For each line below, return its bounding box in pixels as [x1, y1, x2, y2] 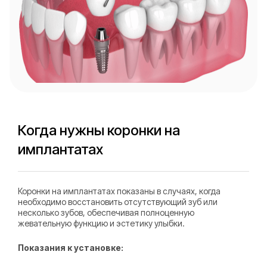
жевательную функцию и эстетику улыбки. [18, 218, 185, 229]
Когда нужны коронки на [18, 122, 180, 139]
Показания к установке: [18, 242, 123, 253]
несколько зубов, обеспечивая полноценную [18, 207, 194, 218]
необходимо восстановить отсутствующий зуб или [18, 197, 218, 207]
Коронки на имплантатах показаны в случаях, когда [18, 186, 221, 197]
